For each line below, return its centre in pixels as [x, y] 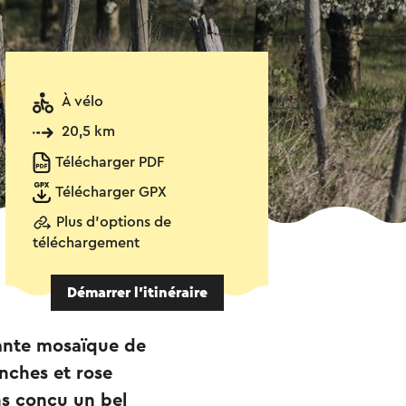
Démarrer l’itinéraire [137, 293]
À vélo [82, 102]
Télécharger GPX [111, 193]
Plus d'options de [114, 222]
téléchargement [86, 243]
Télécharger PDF [110, 163]
